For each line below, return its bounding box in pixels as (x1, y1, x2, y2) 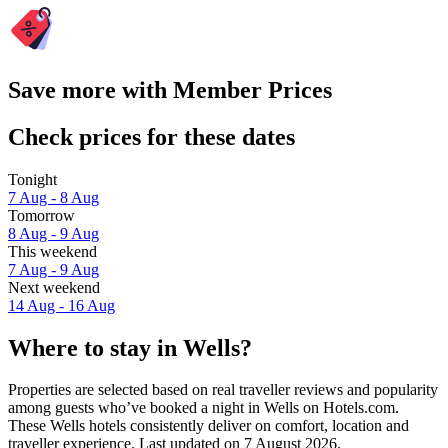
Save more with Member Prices (8, 76, 332, 103)
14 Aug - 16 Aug (8, 296, 115, 314)
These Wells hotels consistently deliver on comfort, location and (8, 417, 409, 435)
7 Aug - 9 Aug (8, 260, 99, 278)
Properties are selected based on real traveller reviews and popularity (8, 381, 438, 399)
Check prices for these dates (8, 123, 295, 150)
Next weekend (8, 278, 100, 296)
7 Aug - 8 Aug (8, 188, 99, 206)
